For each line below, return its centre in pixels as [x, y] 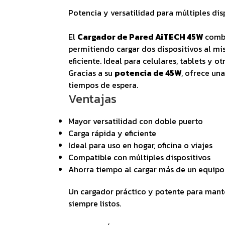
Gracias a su [91, 73]
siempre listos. [94, 203]
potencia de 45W [148, 73]
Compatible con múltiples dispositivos [139, 157]
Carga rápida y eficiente [112, 133]
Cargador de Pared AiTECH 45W [140, 36]
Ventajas [92, 98]
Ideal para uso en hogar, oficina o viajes [140, 145]
